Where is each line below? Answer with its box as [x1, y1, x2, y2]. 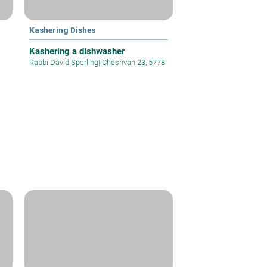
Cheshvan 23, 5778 [100, 57, 166, 67]
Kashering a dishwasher [29, 45, 125, 57]
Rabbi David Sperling [29, 57, 99, 67]
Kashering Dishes [29, 24, 96, 35]
